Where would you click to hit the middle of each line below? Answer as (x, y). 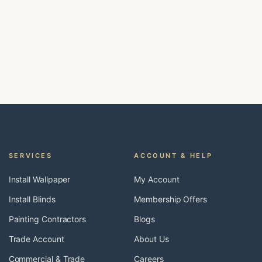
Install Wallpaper (39, 179)
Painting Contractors (47, 219)
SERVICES (30, 156)
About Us (151, 239)
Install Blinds (32, 199)
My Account (157, 179)
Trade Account (36, 239)
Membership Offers (170, 199)
